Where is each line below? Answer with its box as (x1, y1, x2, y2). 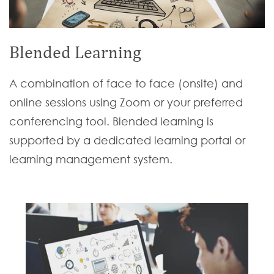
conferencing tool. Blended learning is (9, 115, 213, 128)
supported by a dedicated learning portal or (9, 134, 245, 147)
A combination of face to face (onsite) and (9, 77, 243, 91)
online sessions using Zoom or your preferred (9, 96, 243, 109)
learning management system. (9, 153, 172, 166)
